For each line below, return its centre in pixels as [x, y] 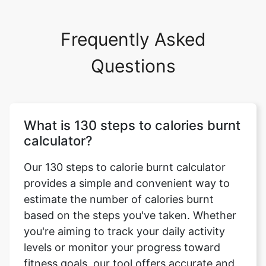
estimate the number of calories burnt [119, 199]
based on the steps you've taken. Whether [130, 215]
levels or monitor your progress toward [122, 247]
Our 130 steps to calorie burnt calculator [125, 167]
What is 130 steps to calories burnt [132, 125]
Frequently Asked [133, 39]
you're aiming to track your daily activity [124, 231]
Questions [133, 66]
